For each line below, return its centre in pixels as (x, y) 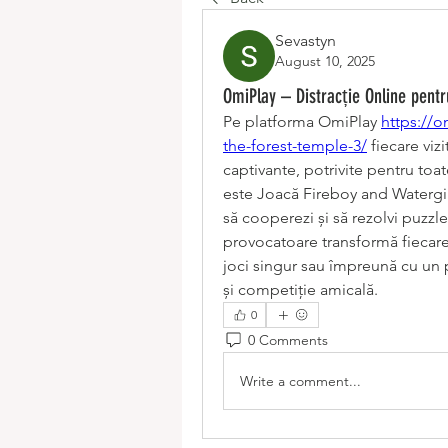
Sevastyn (305, 40)
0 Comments (288, 339)
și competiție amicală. (300, 289)
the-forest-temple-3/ (295, 145)
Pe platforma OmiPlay (302, 121)
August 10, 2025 (325, 61)
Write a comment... (300, 380)
